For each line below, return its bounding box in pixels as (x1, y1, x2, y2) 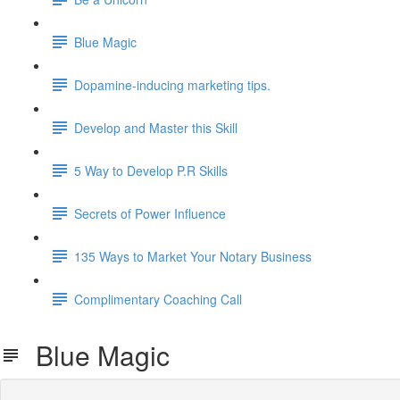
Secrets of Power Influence (74, 204, 226, 222)
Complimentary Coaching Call (74, 289, 242, 308)
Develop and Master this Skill (74, 118, 237, 137)
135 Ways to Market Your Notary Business (74, 246, 312, 265)
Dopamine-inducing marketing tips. (74, 75, 271, 94)
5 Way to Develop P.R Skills (74, 161, 228, 179)
